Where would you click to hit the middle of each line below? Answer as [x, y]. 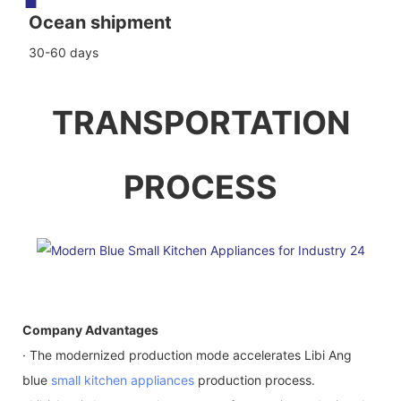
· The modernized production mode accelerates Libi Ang [187, 354]
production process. [255, 380]
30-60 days [63, 53]
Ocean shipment [100, 23]
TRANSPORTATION [200, 123]
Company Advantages [90, 329]
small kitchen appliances [123, 380]
